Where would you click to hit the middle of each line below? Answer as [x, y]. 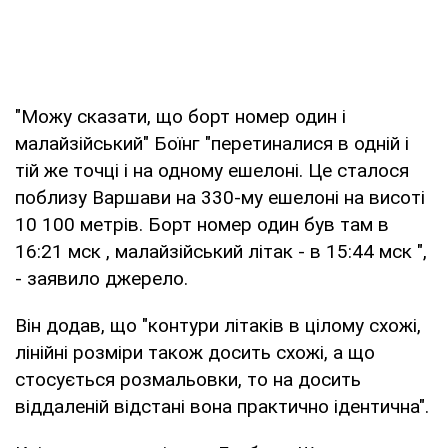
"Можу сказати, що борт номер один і [180, 116]
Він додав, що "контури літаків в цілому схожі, [218, 325]
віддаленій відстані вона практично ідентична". [222, 406]
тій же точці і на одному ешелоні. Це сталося [212, 170]
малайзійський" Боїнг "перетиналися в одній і [212, 143]
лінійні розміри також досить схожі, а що [195, 352]
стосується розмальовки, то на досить [188, 379]
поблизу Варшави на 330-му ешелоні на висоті [220, 197]
